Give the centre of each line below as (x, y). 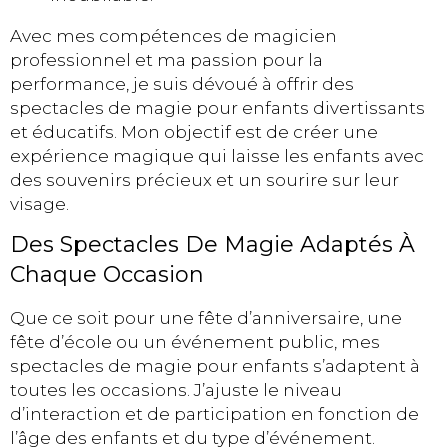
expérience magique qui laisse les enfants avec (217, 156)
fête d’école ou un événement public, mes (195, 342)
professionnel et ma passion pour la (166, 60)
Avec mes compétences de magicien (173, 36)
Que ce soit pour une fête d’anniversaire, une (206, 318)
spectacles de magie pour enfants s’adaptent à (215, 366)
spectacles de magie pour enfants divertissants (217, 108)
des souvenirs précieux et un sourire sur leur (204, 180)
